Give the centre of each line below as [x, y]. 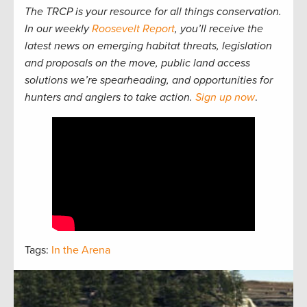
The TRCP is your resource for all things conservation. [153, 11]
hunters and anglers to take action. [110, 97]
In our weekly [58, 28]
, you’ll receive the [219, 28]
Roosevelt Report [133, 28]
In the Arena [81, 250]
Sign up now [225, 97]
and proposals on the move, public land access [137, 63]
